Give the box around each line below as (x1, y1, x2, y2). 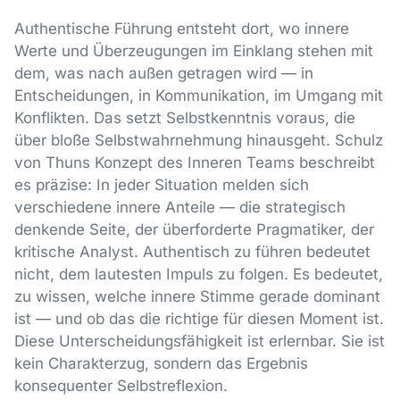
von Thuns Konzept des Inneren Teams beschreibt (14, 153, 375, 171)
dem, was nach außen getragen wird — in (14, 63, 313, 82)
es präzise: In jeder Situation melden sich (14, 175, 309, 194)
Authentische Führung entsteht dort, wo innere (14, 19, 349, 37)
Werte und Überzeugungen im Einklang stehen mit (14, 41, 373, 60)
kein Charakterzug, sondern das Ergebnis (14, 354, 308, 372)
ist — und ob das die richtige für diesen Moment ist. (14, 309, 384, 328)
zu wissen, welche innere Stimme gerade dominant (14, 287, 380, 305)
